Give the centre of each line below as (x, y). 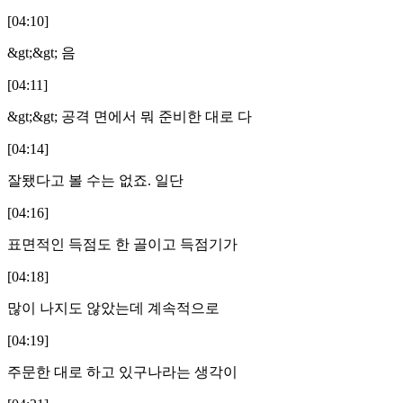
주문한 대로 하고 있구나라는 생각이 (122, 372)
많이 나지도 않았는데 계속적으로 (113, 308)
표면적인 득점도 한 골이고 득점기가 (122, 244)
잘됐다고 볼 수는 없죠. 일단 (95, 180)
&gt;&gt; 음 (41, 52)
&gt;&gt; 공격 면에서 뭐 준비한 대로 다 (130, 116)
